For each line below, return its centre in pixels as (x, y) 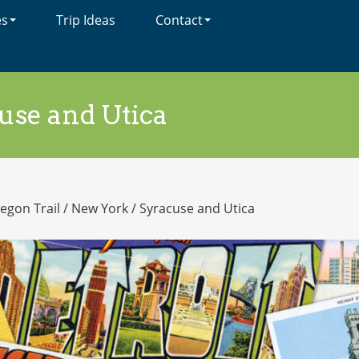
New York (100, 208)
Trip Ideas (86, 20)
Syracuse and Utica (198, 208)
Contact (179, 20)
